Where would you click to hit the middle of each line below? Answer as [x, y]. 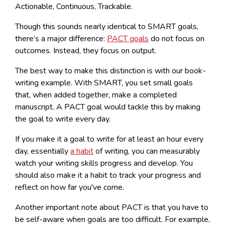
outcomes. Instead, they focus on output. [87, 50]
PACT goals [128, 38]
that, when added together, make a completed [96, 95]
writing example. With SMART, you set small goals [104, 83]
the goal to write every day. [64, 119]
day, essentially [43, 151]
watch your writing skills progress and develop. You [104, 163]
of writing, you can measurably [147, 151]
